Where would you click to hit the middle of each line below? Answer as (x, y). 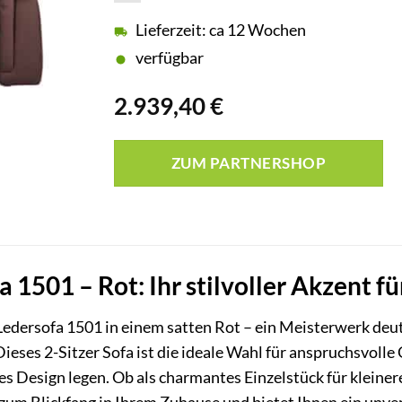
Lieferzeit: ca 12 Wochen (221, 31)
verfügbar (170, 58)
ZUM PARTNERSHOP (249, 163)
